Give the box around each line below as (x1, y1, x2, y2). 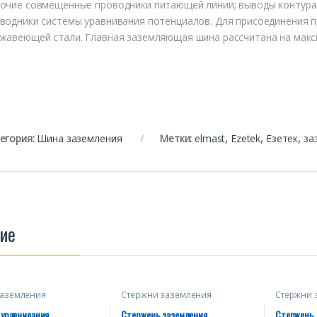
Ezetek (231, 131, 261, 145)
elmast (195, 131, 226, 145)
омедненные (121, 296, 177, 309)
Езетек (265, 131, 299, 145)
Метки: (159, 131, 195, 145)
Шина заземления (37, 131, 122, 145)
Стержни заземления (121, 288, 212, 301)
